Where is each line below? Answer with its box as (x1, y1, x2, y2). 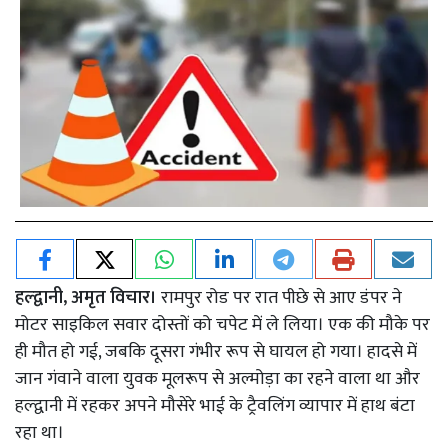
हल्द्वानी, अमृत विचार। (15, 282, 157, 313)
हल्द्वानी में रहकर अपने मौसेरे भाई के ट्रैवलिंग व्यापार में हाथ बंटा (15, 390, 415, 421)
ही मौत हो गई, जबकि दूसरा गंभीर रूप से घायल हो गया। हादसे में (15, 336, 417, 367)
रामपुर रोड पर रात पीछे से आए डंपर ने (157, 282, 402, 313)
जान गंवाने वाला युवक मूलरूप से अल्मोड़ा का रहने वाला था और (15, 363, 420, 394)
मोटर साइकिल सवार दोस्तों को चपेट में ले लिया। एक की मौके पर (15, 309, 430, 340)
